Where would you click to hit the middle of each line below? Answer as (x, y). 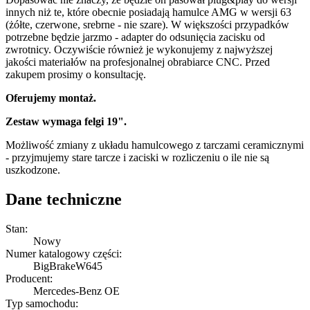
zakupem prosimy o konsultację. (76, 74)
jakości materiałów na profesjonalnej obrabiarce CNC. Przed (138, 62)
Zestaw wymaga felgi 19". (66, 121)
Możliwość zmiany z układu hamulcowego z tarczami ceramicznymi (155, 145)
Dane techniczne (64, 199)
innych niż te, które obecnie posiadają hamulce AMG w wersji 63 (148, 12)
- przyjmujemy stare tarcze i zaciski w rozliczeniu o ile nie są (137, 157)
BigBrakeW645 (68, 266)
